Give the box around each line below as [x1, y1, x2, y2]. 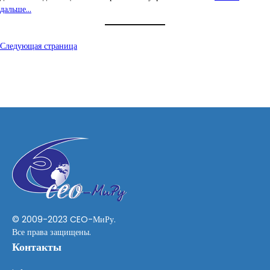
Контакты [12, 239, 61, 254]
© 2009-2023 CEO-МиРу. [12, 213, 116, 225]
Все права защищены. [12, 226, 91, 238]
